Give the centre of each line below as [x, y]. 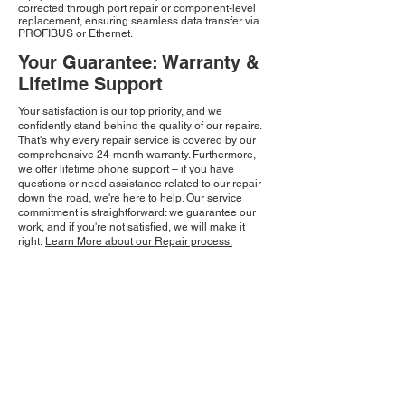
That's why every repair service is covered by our [137, 141]
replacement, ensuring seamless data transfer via [139, 21]
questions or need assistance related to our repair [140, 184]
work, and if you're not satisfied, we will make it [132, 227]
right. [32, 242]
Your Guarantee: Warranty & [138, 63]
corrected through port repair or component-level [137, 9]
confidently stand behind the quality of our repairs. [140, 126]
